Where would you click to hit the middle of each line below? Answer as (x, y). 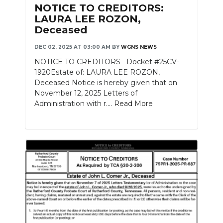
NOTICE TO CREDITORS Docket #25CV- (107, 62)
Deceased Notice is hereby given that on (106, 83)
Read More (133, 104)
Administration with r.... (74, 104)
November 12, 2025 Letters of (86, 93)
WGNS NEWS (139, 47)
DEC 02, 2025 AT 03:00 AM (72, 47)
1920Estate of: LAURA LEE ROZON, (97, 72)
